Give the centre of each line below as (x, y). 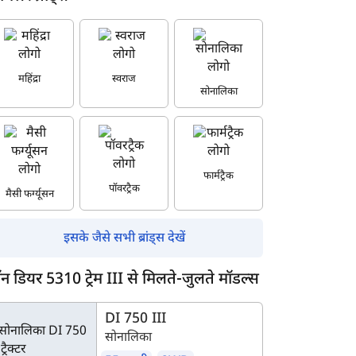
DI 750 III (135, 319)
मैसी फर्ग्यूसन (29, 194)
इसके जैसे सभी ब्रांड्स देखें (124, 239)
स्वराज (124, 79)
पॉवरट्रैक (124, 189)
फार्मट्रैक (219, 176)
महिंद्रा (29, 79)
